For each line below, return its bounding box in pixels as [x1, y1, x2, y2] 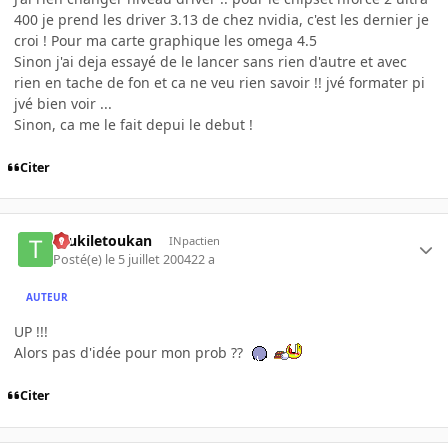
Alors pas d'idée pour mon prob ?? [14, 342, 247, 362]
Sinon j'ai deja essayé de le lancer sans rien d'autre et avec [14, 52, 407, 71]
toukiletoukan [53, 231, 153, 251]
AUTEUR [26, 290, 69, 305]
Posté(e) [53, 250, 106, 268]
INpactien [168, 233, 220, 249]
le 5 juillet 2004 [105, 250, 192, 268]
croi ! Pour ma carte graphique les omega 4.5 [14, 31, 317, 50]
